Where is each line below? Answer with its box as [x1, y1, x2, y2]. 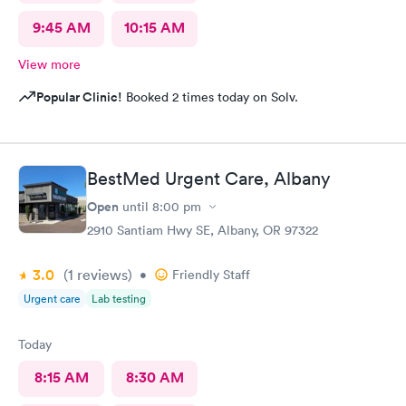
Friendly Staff [172, 266, 250, 283]
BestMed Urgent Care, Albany [87, 168, 330, 189]
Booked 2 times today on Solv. [122, 88, 298, 105]
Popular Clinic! [36, 87, 122, 106]
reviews [73, 266, 128, 284]
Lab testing [92, 291, 146, 306]
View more [18, 55, 81, 72]
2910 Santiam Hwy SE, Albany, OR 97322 [87, 222, 318, 238]
